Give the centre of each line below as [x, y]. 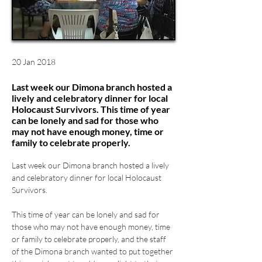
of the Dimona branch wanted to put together [93, 251]
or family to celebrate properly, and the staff [90, 239]
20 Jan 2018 [34, 62]
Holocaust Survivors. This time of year [91, 109]
